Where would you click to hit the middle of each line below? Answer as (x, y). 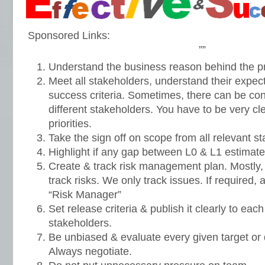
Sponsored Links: (69, 35)
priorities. (70, 124)
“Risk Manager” (85, 195)
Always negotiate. (90, 251)
